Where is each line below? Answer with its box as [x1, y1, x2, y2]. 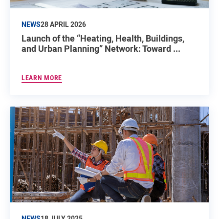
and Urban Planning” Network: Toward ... [22, 42, 180, 54]
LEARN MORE [22, 73, 62, 82]
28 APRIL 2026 [41, 19, 86, 29]
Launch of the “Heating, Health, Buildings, [22, 32, 184, 44]
